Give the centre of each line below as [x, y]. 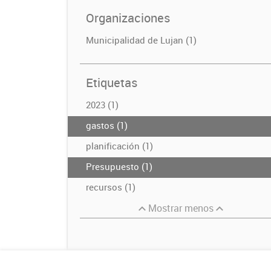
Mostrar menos [181, 208]
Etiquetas [112, 83]
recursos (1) [111, 187]
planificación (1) [119, 146]
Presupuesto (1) [119, 167]
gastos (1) [107, 126]
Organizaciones [128, 18]
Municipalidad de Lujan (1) [141, 40]
